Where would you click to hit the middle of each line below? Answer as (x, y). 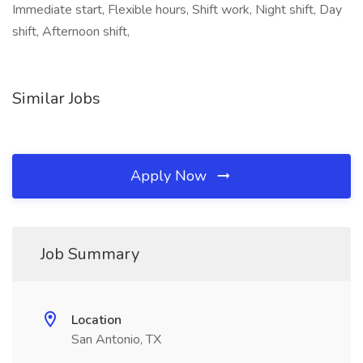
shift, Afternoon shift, (71, 32)
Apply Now (171, 176)
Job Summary (90, 254)
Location (96, 320)
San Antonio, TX (116, 340)
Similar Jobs (56, 98)
